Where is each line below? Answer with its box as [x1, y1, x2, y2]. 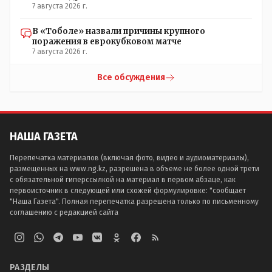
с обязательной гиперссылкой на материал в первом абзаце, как [10, 175, 236, 184]
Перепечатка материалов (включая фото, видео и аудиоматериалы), [10, 154, 249, 162]
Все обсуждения [97, 72, 165, 83]
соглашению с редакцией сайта [10, 208, 118, 217]
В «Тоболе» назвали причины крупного [32, 25, 205, 36]
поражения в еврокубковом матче [32, 36, 182, 47]
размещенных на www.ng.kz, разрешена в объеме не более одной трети [10, 165, 259, 173]
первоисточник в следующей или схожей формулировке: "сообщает [10, 186, 246, 195]
